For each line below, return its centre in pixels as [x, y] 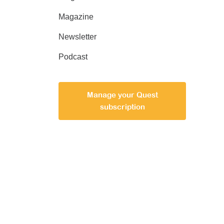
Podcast [73, 57]
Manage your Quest [122, 95]
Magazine [76, 17]
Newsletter [77, 37]
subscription [122, 107]
